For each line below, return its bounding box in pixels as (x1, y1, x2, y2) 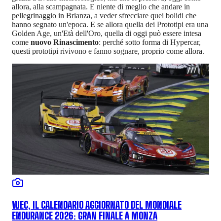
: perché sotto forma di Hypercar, (99, 38, 201, 47)
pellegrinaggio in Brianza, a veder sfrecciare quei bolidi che (12, 11, 196, 20)
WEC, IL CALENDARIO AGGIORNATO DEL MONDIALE (12, 200, 182, 211)
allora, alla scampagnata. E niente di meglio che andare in (12, 2, 190, 11)
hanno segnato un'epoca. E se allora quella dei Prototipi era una (12, 20, 208, 29)
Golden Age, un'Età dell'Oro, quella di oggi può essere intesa (12, 29, 201, 38)
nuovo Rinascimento (29, 38, 99, 47)
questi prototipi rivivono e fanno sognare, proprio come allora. (12, 47, 204, 56)
